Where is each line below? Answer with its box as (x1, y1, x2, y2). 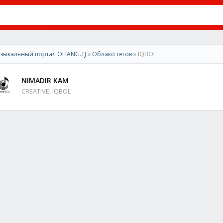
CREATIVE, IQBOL (21, 87, 71, 96)
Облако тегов (92, 50, 132, 58)
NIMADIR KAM (21, 76, 69, 85)
